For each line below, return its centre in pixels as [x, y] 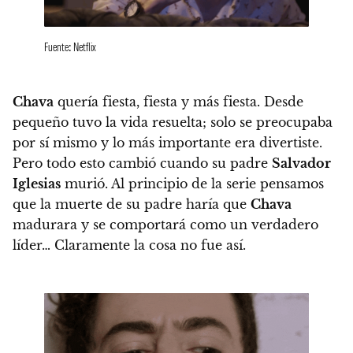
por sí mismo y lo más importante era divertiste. [167, 142]
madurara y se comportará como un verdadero [165, 224]
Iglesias [37, 183]
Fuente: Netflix [70, 46]
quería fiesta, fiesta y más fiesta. [157, 101]
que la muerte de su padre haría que [132, 204]
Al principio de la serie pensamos [216, 183]
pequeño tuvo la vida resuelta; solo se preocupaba [173, 122]
